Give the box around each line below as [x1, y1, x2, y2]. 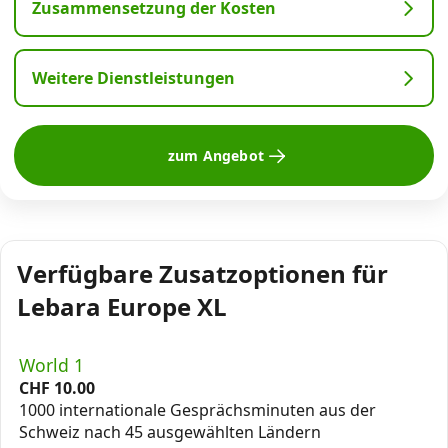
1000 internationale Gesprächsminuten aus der [19, 398, 376, 421]
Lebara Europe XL [17, 290, 227, 323]
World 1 [19, 352, 84, 377]
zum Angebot [167, 146, 264, 165]
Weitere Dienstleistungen [32, 67, 235, 89]
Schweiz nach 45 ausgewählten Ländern [19, 420, 321, 443]
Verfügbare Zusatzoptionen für [17, 257, 388, 290]
